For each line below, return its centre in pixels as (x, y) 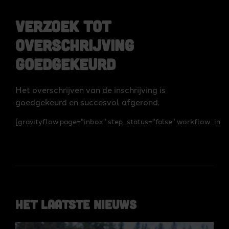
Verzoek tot (63, 26)
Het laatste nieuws (76, 204)
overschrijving (75, 45)
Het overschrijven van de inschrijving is (90, 89)
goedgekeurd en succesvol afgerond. (87, 102)
